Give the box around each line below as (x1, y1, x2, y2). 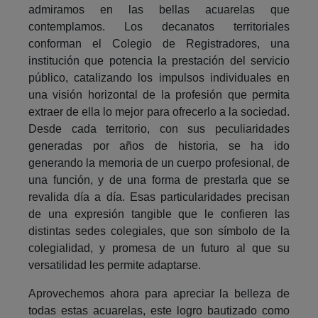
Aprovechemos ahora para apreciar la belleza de (28, 287, 290, 300)
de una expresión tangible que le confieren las (28, 207, 290, 220)
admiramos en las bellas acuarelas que (28, 3, 290, 16)
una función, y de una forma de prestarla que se (28, 173, 290, 186)
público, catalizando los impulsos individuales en (28, 71, 290, 84)
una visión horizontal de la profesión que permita (28, 88, 290, 101)
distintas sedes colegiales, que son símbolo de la (28, 224, 290, 237)
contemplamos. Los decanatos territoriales (28, 20, 290, 33)
